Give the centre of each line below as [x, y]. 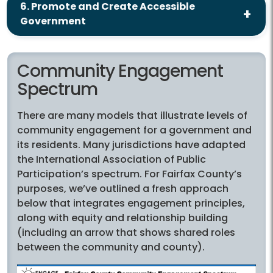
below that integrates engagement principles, [131, 204]
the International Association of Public [112, 160]
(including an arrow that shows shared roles [126, 233]
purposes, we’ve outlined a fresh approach [123, 189]
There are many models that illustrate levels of [132, 116]
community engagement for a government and [134, 130]
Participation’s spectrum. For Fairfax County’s [129, 174]
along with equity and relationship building [122, 218]
